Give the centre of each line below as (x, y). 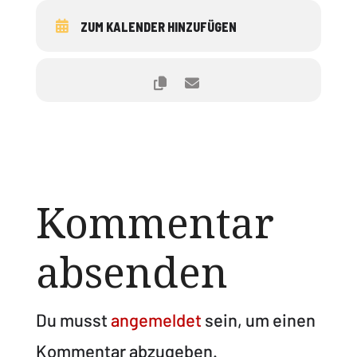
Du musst (73, 320)
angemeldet (156, 320)
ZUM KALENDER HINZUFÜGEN (158, 27)
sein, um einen (258, 320)
